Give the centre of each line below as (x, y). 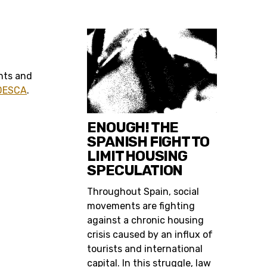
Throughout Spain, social (143, 191)
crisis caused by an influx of (150, 234)
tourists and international (145, 249)
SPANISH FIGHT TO (148, 142)
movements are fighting (141, 206)
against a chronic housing (146, 220)
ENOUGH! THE (133, 127)
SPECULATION (135, 170)
